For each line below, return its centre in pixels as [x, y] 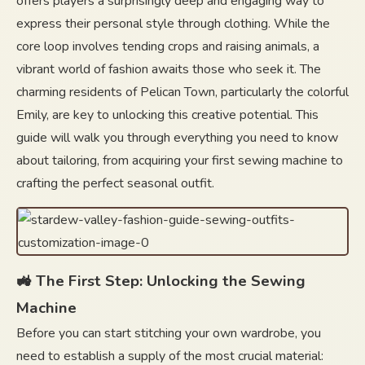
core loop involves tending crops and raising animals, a [168, 46]
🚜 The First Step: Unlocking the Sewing [161, 281]
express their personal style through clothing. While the [173, 24]
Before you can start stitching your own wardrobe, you [169, 333]
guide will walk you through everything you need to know [177, 138]
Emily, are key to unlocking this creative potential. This [167, 115]
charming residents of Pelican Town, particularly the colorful [182, 92]
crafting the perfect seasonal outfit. [115, 183]
